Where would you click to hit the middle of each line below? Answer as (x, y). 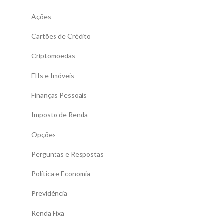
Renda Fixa (48, 213)
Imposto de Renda (60, 115)
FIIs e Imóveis (53, 76)
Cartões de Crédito (61, 36)
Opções (44, 135)
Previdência (49, 193)
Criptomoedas (53, 56)
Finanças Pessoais (59, 95)
